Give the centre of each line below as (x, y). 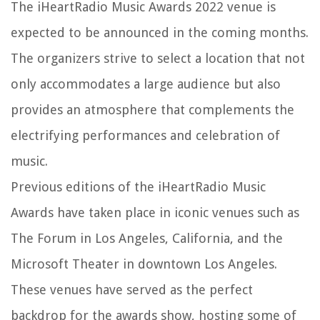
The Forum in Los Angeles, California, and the (147, 238)
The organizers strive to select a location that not (158, 58)
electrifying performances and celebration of (145, 135)
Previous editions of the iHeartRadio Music (138, 186)
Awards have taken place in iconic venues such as (155, 212)
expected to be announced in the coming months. (160, 32)
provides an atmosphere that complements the (152, 109)
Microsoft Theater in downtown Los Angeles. (144, 264)
